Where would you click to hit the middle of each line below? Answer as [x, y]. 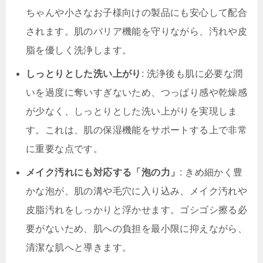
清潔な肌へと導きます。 [79, 247]
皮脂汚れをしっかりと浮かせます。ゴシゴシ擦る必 [137, 210]
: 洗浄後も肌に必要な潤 [192, 74]
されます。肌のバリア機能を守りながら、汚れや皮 [137, 31]
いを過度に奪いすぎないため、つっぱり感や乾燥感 [137, 92]
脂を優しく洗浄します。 [79, 50]
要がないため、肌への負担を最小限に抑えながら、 [137, 229]
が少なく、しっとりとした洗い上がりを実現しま [132, 111]
